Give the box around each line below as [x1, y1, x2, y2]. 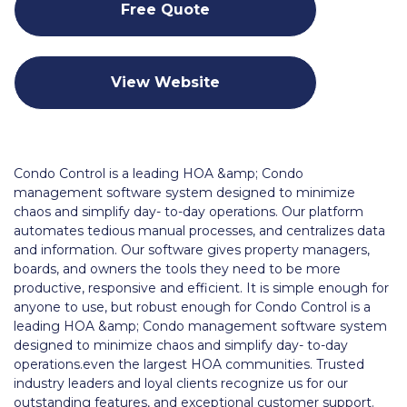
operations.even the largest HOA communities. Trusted [14, 355, 364, 372]
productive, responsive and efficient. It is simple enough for [14, 279, 389, 296]
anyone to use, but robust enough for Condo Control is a [14, 298, 371, 315]
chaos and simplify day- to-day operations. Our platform [14, 203, 363, 220]
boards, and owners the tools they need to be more [14, 260, 341, 277]
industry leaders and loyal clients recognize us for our [14, 374, 348, 392]
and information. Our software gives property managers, [14, 241, 370, 258]
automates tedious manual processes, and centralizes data [14, 222, 385, 239]
